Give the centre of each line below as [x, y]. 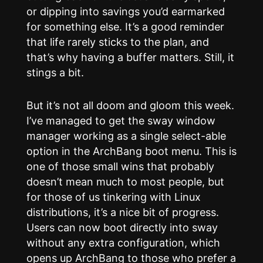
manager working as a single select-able [126, 136]
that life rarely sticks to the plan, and [117, 42]
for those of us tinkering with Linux [113, 197]
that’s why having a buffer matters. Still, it [130, 58]
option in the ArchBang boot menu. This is [131, 151]
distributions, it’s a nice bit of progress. [122, 213]
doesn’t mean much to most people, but [125, 182]
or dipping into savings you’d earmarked [125, 12]
